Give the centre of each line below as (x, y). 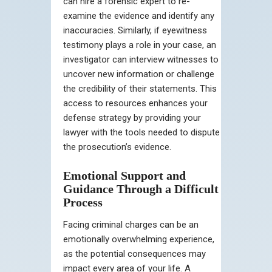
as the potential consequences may (134, 253)
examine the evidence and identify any (139, 15)
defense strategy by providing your (132, 117)
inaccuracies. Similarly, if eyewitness (135, 30)
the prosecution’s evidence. (117, 147)
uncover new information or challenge (139, 74)
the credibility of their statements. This (140, 88)
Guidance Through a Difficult (141, 189)
